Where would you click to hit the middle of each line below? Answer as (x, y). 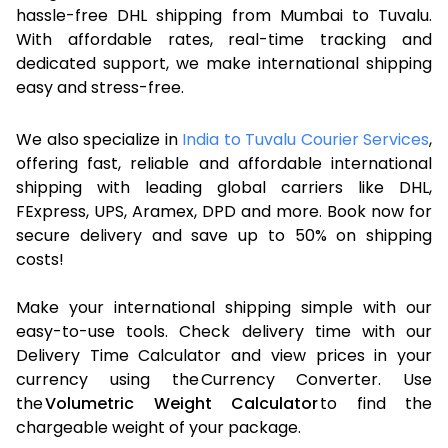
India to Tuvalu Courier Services (305, 139)
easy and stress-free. (100, 87)
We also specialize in (99, 139)
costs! (40, 259)
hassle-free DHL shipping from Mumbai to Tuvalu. (224, 15)
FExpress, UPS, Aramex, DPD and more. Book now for (224, 211)
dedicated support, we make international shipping (224, 63)
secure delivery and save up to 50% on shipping (224, 235)
